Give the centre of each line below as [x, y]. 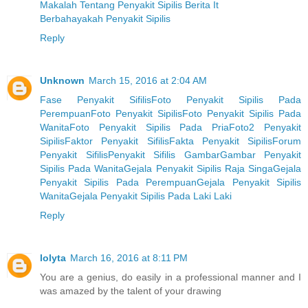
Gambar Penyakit [260, 154]
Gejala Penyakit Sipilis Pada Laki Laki [151, 196]
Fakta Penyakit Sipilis [220, 141]
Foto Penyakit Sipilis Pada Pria [150, 127]
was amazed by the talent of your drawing [131, 290]
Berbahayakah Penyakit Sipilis [105, 18]
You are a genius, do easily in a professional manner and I [170, 277]
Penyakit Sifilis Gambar [164, 154]
